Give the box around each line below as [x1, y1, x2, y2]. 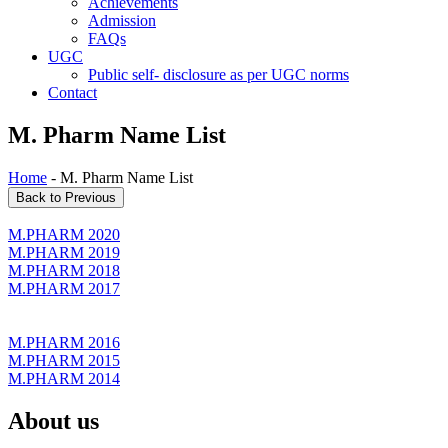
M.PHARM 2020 [8, 225, 120, 243]
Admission [88, 12, 156, 29]
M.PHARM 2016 [8, 333, 120, 351]
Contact [48, 84, 97, 101]
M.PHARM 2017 [8, 279, 120, 297]
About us [8, 407, 99, 434]
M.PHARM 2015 [8, 351, 120, 369]
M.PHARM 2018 [8, 261, 120, 279]
